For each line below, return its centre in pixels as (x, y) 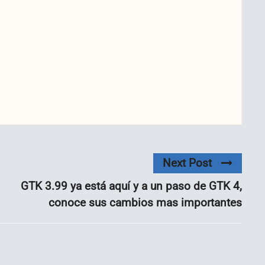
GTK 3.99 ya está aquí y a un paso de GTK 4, (131, 186)
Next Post (187, 163)
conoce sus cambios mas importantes (145, 202)
